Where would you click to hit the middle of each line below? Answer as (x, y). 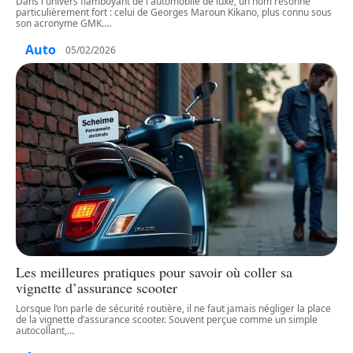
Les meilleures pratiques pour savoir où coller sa (154, 271)
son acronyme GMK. (60, 24)
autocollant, (41, 330)
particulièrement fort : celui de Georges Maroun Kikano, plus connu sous (174, 13)
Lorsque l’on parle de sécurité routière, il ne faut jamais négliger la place (173, 308)
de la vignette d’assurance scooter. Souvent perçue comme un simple (167, 319)
